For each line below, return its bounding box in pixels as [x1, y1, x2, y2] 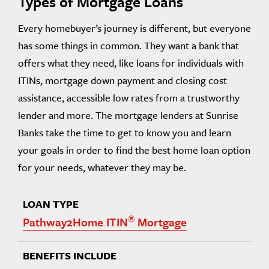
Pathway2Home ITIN [23, 213, 128, 230]
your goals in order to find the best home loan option [18, 142, 250, 157]
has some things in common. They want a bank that [18, 37, 239, 53]
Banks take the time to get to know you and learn [18, 124, 231, 140]
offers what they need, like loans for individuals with [18, 55, 244, 70]
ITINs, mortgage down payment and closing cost [18, 72, 227, 88]
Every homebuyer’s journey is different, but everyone [18, 20, 251, 35]
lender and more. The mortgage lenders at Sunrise [18, 107, 238, 122]
